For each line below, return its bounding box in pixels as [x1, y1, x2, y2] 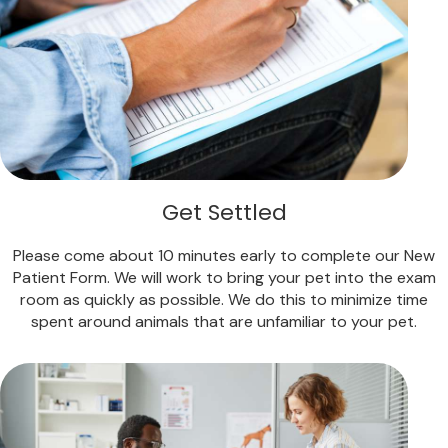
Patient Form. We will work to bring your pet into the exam [12, 266, 436, 288]
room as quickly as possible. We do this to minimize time [20, 288, 428, 310]
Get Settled [161, 196, 287, 228]
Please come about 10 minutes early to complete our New [13, 244, 435, 266]
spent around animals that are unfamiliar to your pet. [31, 310, 417, 332]
